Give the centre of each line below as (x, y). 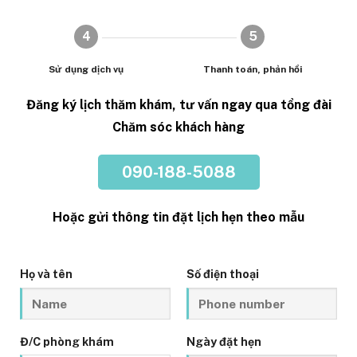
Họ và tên (46, 274)
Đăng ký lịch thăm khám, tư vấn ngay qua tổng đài (178, 105)
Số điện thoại (223, 274)
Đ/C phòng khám (67, 341)
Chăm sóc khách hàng (178, 127)
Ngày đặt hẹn (224, 341)
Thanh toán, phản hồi (253, 70)
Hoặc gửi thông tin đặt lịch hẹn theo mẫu (178, 218)
